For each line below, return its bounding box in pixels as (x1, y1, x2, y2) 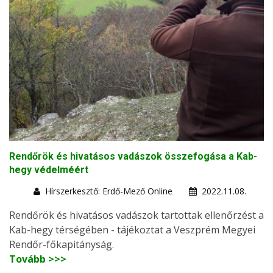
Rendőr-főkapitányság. (9, 237, 114, 251)
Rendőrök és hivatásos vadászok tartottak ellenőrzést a (9, 208, 264, 222)
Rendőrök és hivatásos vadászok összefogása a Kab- (9, 150, 257, 162)
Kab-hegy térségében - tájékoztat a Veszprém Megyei (9, 222, 255, 236)
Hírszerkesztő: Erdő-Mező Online (45, 185, 172, 197)
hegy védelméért (9, 163, 88, 175)
